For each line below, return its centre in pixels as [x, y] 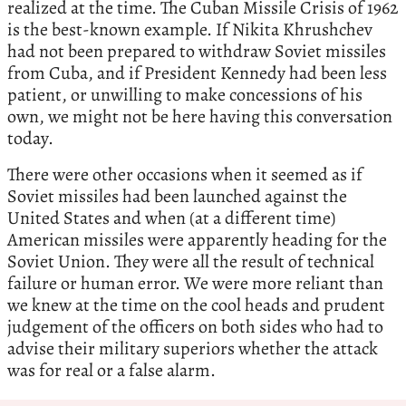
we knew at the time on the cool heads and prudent [196, 304]
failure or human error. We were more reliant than [195, 283]
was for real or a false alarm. [111, 370]
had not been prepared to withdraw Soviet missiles [197, 51]
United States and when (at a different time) [171, 217]
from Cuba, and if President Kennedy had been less [197, 72]
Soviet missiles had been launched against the [177, 196]
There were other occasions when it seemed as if [185, 174]
